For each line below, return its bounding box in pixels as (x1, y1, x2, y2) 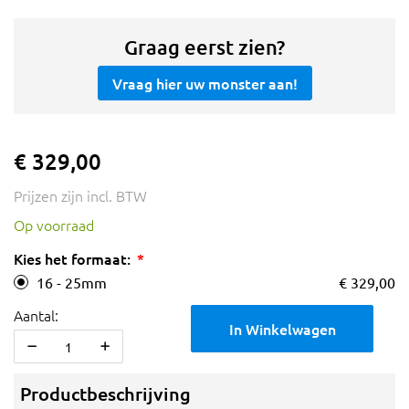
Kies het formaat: (14, 248, 131, 269)
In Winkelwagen (228, 319, 336, 340)
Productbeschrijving (20, 382, 191, 406)
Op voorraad (14, 215, 94, 236)
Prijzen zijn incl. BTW (14, 185, 147, 206)
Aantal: (14, 305, 58, 326)
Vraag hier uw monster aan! (111, 73, 298, 94)
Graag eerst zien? (124, 35, 285, 60)
